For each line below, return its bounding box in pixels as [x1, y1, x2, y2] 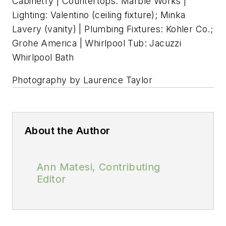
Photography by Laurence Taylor [12, 75, 152, 86]
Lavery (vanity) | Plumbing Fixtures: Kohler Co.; [12, 23, 213, 34]
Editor [37, 173, 66, 186]
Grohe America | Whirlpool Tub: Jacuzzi [12, 37, 182, 48]
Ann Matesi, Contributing [37, 161, 160, 174]
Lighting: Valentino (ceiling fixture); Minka [12, 9, 186, 20]
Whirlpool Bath [12, 51, 74, 63]
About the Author [25, 125, 110, 137]
